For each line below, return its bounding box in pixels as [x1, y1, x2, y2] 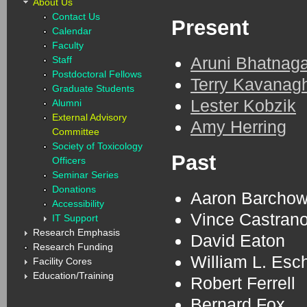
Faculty [52, 40, 84, 51]
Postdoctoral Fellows [52, 69, 142, 79]
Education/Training [33, 270, 114, 281]
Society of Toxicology [52, 140, 143, 151]
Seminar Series [52, 169, 119, 180]
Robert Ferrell [191, 273, 295, 293]
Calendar [52, 25, 92, 36]
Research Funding [33, 241, 113, 252]
